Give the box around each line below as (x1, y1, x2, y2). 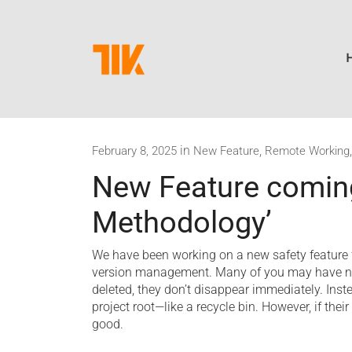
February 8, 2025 (92, 144, 177, 158)
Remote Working (265, 144, 350, 158)
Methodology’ (92, 205, 272, 240)
